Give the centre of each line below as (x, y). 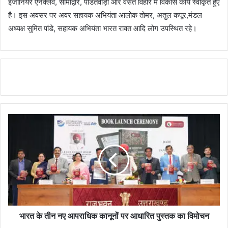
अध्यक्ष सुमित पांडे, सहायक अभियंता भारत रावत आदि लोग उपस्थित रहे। (103, 28)
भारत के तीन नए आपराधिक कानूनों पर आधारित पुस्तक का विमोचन (114, 216)
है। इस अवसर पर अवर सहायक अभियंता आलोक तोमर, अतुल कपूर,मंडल (105, 15)
